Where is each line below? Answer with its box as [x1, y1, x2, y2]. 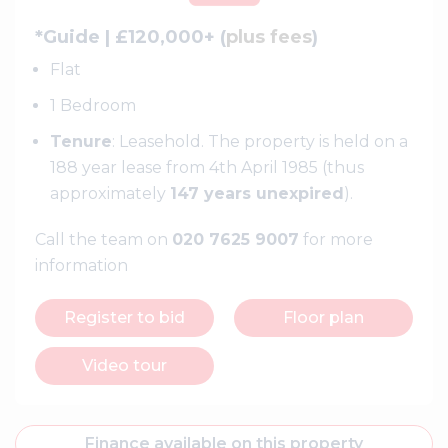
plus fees [226, 26, 312, 48]
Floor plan [283, 308, 364, 327]
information [35, 256, 128, 275]
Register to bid [64, 308, 185, 327]
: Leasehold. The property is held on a [112, 132, 408, 151]
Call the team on [35, 230, 172, 249]
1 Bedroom [50, 96, 136, 115]
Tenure [50, 132, 112, 151]
